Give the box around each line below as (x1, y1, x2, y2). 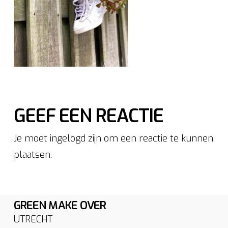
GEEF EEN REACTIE (13, 104, 164, 129)
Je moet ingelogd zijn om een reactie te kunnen (13, 132, 213, 145)
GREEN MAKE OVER (13, 198, 106, 213)
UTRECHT (13, 213, 52, 226)
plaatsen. (13, 149, 52, 161)
